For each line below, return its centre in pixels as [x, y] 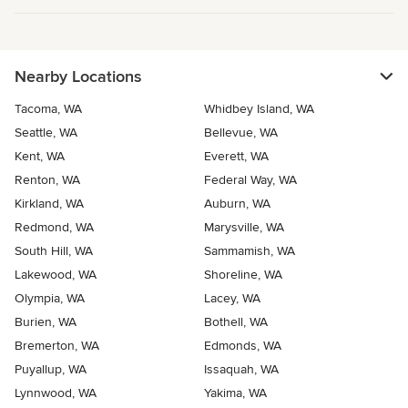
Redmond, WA [54, 228]
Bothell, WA [236, 322]
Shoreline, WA [243, 275]
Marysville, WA [244, 228]
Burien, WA [46, 322]
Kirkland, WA [49, 204]
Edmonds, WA [243, 346]
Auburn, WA [237, 204]
